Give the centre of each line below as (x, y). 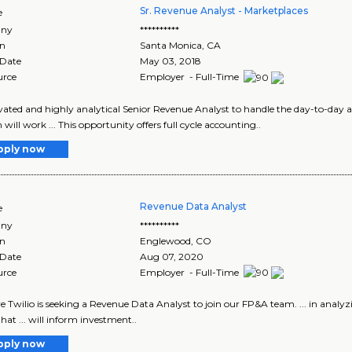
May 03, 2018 (171, 60)
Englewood (166, 240)
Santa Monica (171, 45)
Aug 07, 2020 (172, 256)
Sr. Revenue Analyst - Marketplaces (224, 10)
